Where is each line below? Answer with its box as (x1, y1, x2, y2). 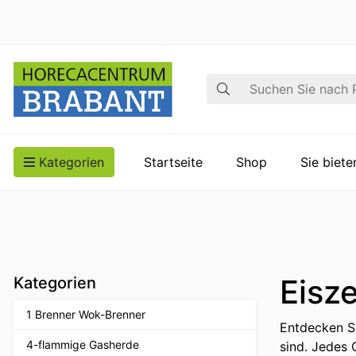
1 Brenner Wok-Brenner (26, 307, 145, 321)
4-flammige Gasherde (26, 337, 139, 351)
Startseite (144, 153, 203, 170)
